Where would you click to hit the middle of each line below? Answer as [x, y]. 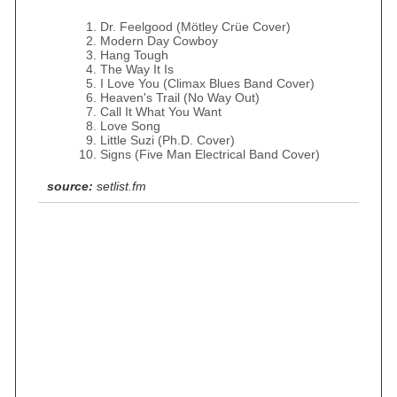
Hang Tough [134, 55]
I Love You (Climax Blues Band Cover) [207, 83]
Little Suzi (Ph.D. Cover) [167, 140]
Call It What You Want [161, 112]
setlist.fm [121, 186]
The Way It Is [137, 69]
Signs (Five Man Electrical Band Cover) [210, 154]
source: [70, 186]
